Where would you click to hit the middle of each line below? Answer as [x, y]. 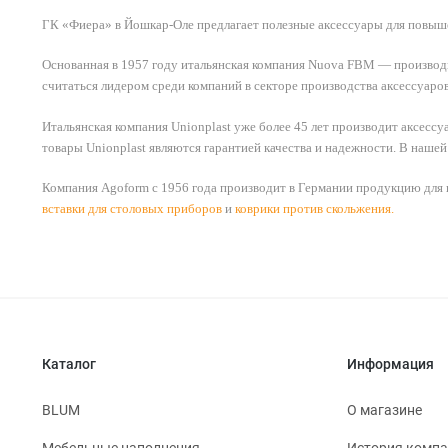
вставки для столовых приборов [132, 209]
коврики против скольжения [313, 209]
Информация [390, 364]
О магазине [384, 410]
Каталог [69, 364]
